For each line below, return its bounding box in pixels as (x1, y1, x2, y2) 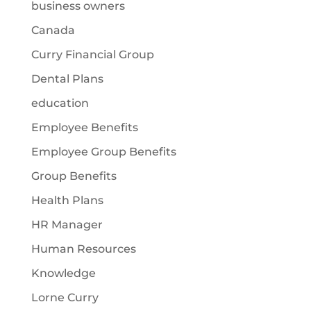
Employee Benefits (31, 121, 138, 135)
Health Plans (31, 194, 103, 208)
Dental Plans (31, 72, 103, 86)
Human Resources (31, 242, 136, 256)
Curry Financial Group (31, 48, 154, 62)
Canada (31, 24, 75, 37)
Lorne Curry (31, 291, 99, 305)
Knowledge (31, 267, 96, 280)
